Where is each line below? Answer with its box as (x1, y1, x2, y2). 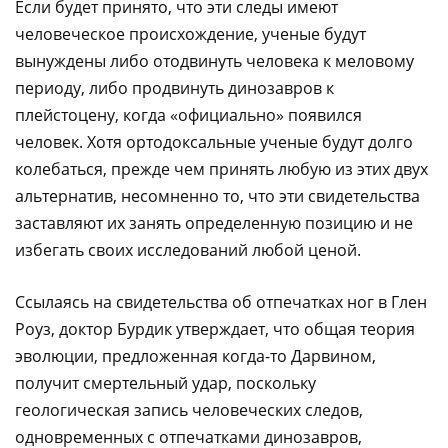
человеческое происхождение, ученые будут (15, 22, 366, 45)
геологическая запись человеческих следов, (15, 398, 363, 421)
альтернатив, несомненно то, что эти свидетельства (15, 184, 420, 207)
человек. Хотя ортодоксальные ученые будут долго (15, 130, 413, 153)
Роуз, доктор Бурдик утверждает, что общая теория (15, 317, 415, 340)
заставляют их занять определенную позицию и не (15, 211, 413, 234)
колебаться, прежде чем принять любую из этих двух (15, 157, 428, 180)
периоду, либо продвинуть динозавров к (15, 76, 334, 99)
